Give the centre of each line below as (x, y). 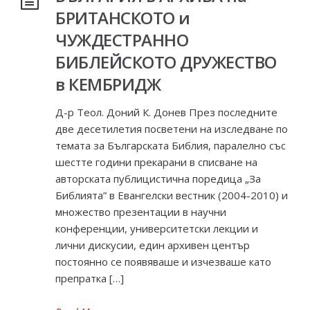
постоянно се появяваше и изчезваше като (163, 262)
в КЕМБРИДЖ (108, 84)
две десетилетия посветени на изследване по (172, 129)
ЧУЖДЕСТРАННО (122, 40)
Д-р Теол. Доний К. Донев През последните (166, 112)
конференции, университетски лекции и (157, 228)
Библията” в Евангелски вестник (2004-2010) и (172, 195)
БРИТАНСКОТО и (123, 18)
